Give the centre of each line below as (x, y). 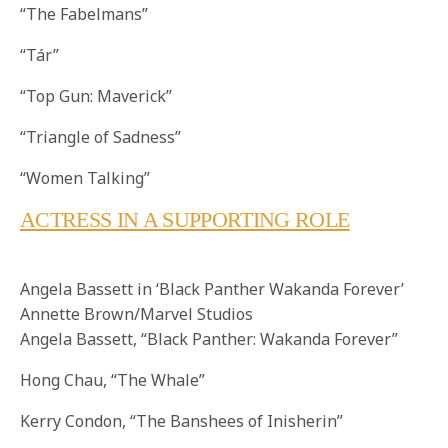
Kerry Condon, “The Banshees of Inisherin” (182, 421)
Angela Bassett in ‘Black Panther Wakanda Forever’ (212, 289)
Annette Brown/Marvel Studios (136, 314)
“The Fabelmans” (84, 14)
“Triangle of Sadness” (101, 137)
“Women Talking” (85, 178)
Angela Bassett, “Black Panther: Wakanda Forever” (209, 339)
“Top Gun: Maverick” (96, 96)
